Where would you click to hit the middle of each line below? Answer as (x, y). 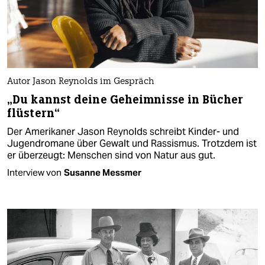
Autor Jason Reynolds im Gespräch (81, 82)
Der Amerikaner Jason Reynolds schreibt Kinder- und (123, 131)
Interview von (34, 172)
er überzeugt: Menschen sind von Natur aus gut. (111, 155)
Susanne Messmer (103, 172)
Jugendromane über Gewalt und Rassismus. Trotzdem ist (132, 143)
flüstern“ (33, 113)
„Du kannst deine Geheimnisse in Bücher (125, 99)
